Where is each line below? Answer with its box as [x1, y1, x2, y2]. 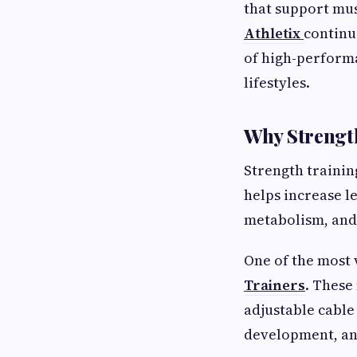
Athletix [244, 23, 304, 43]
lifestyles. [244, 73, 310, 92]
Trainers [244, 275, 305, 295]
